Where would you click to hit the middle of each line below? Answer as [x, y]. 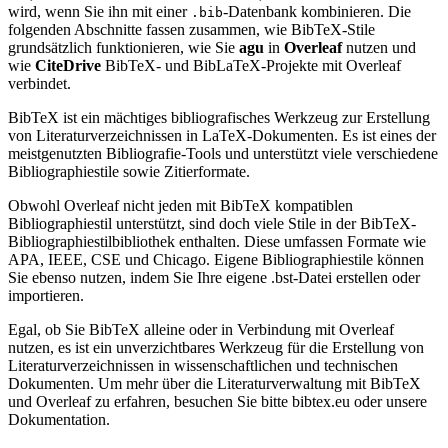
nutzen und [379, 47]
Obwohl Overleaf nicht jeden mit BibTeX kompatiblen [180, 205]
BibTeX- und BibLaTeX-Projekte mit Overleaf [251, 65]
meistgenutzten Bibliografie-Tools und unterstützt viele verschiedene [223, 153]
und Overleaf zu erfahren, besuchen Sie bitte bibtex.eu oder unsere [217, 401]
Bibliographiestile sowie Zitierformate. [129, 171]
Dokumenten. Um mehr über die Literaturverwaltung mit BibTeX [214, 383]
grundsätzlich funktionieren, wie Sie [123, 47]
